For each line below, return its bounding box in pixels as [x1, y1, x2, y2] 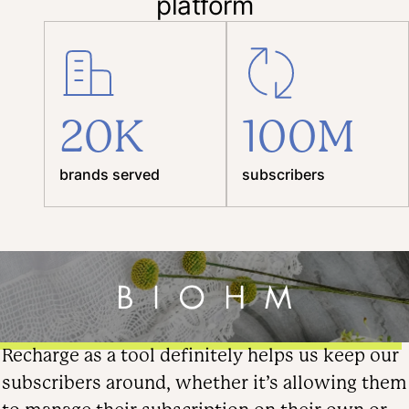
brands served [59, 164, 160, 184]
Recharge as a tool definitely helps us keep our [2, 345, 399, 367]
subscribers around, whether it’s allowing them [2, 372, 407, 394]
